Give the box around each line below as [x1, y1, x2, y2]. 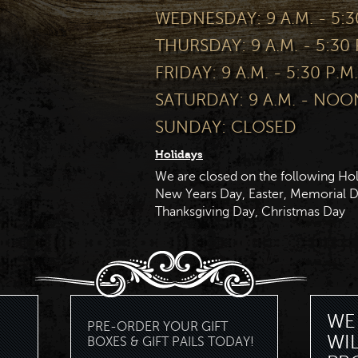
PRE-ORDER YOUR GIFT [87, 320, 228, 334]
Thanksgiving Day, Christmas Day [155, 205, 345, 219]
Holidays [155, 148, 203, 161]
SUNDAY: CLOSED [155, 118, 296, 137]
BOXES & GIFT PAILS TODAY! [87, 335, 254, 349]
